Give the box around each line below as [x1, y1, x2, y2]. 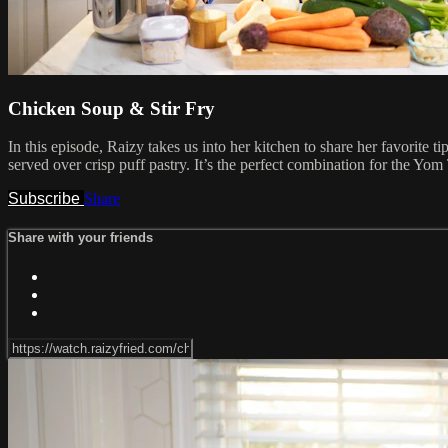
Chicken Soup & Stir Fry [8, 97, 215, 119]
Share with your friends [8, 230, 153, 246]
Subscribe [8, 190, 84, 208]
